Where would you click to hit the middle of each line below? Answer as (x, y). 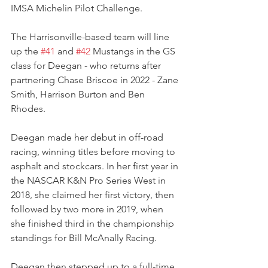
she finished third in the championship (94, 223)
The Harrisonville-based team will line (91, 36)
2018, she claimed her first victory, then (94, 194)
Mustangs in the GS (134, 51)
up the (26, 51)
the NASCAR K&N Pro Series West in (89, 180)
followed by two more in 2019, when (88, 209)
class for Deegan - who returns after (87, 65)
